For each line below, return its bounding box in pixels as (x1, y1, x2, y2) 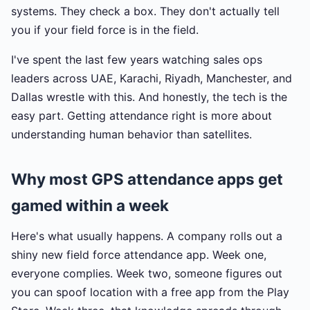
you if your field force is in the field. (11, 23, 199, 37)
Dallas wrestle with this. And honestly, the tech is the (11, 90, 287, 104)
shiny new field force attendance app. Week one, (11, 248, 266, 262)
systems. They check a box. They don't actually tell (11, 4, 280, 18)
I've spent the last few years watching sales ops (11, 53, 262, 66)
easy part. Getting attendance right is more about (11, 109, 272, 122)
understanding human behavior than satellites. (11, 127, 252, 141)
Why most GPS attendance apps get (11, 170, 283, 188)
